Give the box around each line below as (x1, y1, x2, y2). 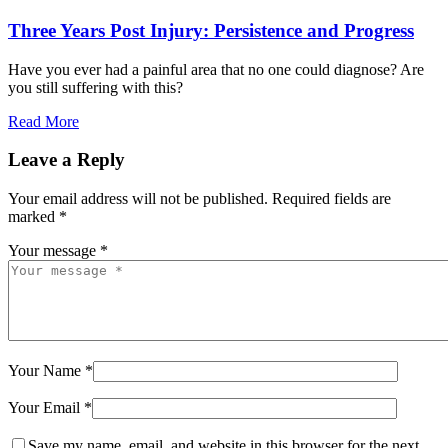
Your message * (8, 242, 108, 260)
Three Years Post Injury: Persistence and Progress (8, 19, 414, 41)
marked (8, 208, 59, 226)
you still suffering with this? (8, 78, 183, 96)
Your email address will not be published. (8, 190, 268, 208)
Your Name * (8, 362, 93, 380)
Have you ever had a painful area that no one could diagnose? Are (8, 60, 424, 78)
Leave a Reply (8, 149, 125, 171)
